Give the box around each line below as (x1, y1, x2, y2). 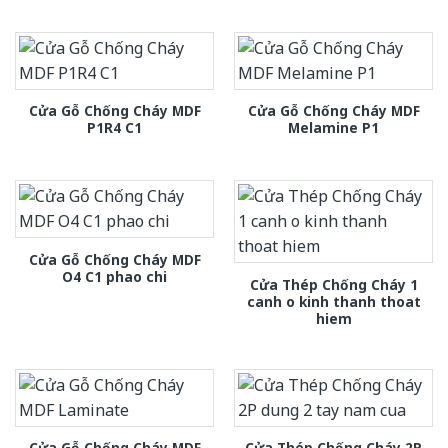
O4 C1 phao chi (62, 266, 167, 286)
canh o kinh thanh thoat (246, 291, 421, 311)
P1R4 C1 (87, 118, 142, 138)
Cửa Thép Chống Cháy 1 (249, 274, 418, 294)
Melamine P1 (288, 118, 379, 138)
